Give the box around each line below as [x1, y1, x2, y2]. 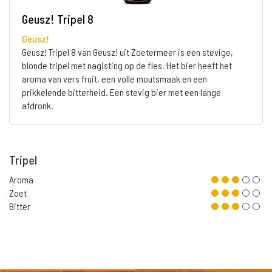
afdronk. [22, 99, 53, 111]
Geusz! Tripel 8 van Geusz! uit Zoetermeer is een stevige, [22, 46, 233, 58]
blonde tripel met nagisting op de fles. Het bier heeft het [22, 59, 232, 71]
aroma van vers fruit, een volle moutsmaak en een [22, 72, 207, 84]
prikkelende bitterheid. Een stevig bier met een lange [22, 86, 221, 98]
